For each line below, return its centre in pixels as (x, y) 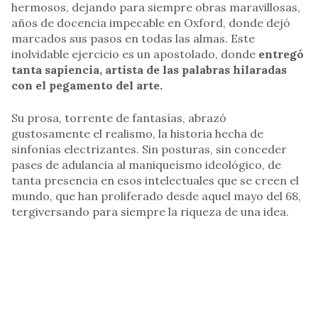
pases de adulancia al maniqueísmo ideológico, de (146, 165)
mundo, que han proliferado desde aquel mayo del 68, (156, 196)
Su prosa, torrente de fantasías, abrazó (119, 118)
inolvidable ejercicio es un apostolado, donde (135, 54)
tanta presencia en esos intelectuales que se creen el (155, 181)
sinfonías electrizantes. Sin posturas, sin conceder (149, 149)
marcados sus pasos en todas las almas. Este (133, 39)
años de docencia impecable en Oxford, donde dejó (151, 23)
